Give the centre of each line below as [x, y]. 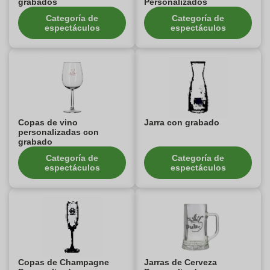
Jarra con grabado [182, 122]
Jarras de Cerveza [181, 262]
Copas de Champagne [64, 262]
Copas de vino [48, 122]
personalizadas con [58, 132]
